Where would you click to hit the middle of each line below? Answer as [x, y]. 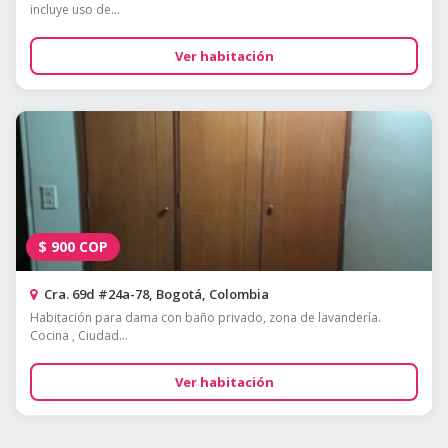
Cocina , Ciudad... [79, 336]
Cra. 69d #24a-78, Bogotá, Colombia [155, 294]
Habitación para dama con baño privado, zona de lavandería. [205, 318]
